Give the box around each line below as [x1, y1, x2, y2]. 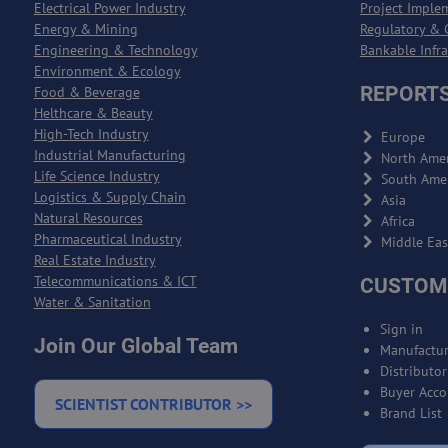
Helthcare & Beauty [33, 104, 153, 122]
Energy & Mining [33, 20, 138, 38]
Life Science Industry [33, 167, 160, 185]
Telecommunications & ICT [33, 272, 197, 290]
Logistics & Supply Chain [33, 188, 186, 206]
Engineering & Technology [33, 41, 198, 59]
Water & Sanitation [33, 293, 151, 311]
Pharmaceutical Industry [33, 230, 182, 248]
